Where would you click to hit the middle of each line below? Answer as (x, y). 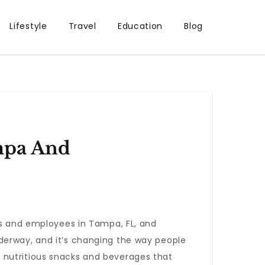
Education (140, 26)
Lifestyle (28, 26)
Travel (82, 26)
